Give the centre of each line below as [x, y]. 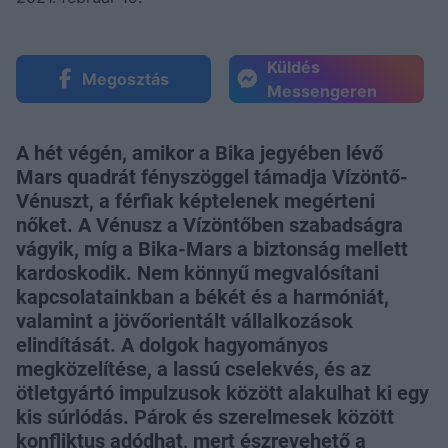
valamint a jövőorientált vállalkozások [184, 320]
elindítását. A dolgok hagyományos [172, 344]
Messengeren [322, 90]
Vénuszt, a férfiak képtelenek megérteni [195, 200]
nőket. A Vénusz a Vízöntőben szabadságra [209, 224]
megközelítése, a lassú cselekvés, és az [193, 368]
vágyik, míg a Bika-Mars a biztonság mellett [212, 248]
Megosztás [125, 78]
